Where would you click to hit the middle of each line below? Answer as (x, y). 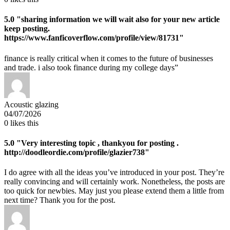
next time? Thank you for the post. (60, 200)
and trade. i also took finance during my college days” (91, 67)
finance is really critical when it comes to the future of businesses (109, 58)
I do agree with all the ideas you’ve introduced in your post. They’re (114, 172)
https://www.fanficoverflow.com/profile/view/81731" (94, 38)
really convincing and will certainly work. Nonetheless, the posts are (114, 182)
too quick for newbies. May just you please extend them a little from (114, 191)
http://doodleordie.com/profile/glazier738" (77, 152)
